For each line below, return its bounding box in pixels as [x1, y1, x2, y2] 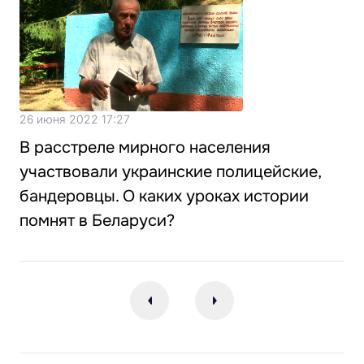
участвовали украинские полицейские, [19, 162, 321, 183]
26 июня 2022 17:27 [19, 112, 130, 127]
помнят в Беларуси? [19, 210, 175, 232]
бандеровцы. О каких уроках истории [19, 186, 309, 207]
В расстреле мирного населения [19, 137, 271, 158]
